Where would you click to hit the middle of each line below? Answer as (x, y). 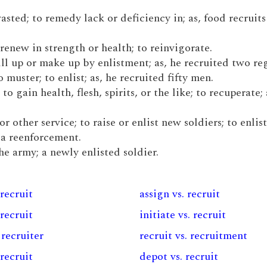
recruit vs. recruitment (193, 236)
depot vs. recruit (178, 257)
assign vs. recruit (179, 194)
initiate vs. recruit (182, 215)
